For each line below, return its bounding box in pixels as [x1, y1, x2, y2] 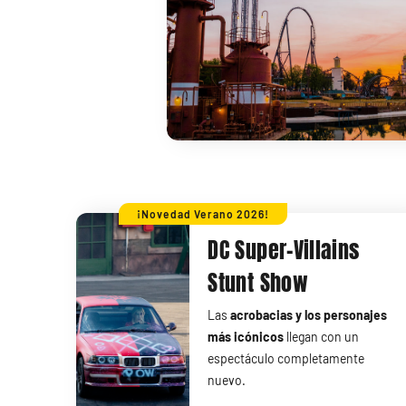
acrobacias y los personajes [230, 307, 388, 324]
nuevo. [208, 372, 246, 389]
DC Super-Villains [208, 235, 360, 267]
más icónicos [208, 329, 285, 345]
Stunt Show [208, 267, 308, 300]
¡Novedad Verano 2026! [137, 208, 269, 221]
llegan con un [284, 329, 360, 345]
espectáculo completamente [208, 351, 365, 367]
